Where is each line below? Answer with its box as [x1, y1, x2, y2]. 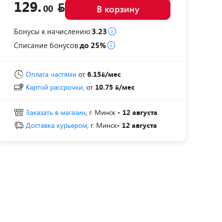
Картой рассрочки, [26, 82, 84, 92]
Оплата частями [26, 69, 76, 79]
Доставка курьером [26, 120, 87, 130]
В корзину [96, 3, 139, 15]
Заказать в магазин [26, 108, 86, 117]
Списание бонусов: [14, 40, 80, 50]
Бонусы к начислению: [14, 26, 92, 36]
